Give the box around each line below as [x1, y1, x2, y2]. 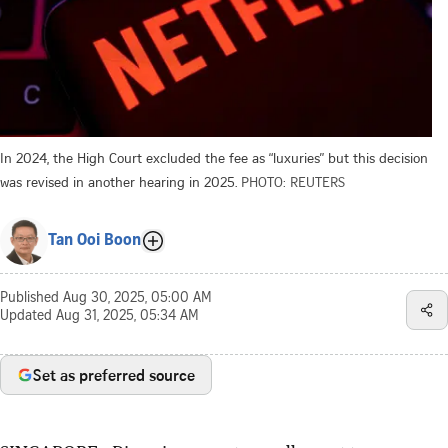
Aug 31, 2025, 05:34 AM [56, 309, 199, 324]
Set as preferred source [33, 363, 195, 386]
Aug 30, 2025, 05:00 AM [63, 291, 212, 306]
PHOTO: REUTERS [241, 171, 345, 191]
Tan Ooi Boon [48, 232, 141, 249]
